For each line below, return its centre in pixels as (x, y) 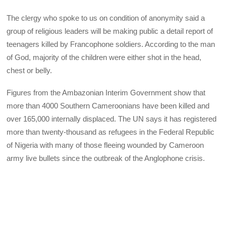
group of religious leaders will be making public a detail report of (110, 31)
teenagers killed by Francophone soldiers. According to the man (111, 44)
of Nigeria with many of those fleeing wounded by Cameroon (105, 145)
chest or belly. (30, 70)
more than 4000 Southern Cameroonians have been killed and (108, 106)
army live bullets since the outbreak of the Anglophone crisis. (106, 158)
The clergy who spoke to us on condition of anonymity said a (106, 18)
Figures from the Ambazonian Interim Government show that (106, 93)
